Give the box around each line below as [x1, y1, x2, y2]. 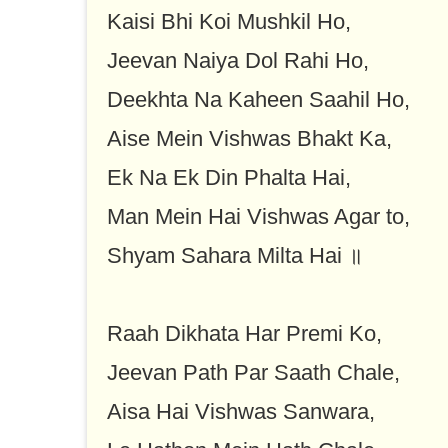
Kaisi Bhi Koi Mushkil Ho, [107, 9, 351, 35]
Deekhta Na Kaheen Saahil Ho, [107, 87, 410, 113]
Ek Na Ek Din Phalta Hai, [107, 165, 351, 191]
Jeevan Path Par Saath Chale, [107, 360, 400, 386]
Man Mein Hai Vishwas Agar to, [107, 204, 410, 230]
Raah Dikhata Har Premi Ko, [107, 321, 382, 347]
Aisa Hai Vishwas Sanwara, [107, 399, 375, 425]
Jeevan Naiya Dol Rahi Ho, [107, 48, 369, 74]
